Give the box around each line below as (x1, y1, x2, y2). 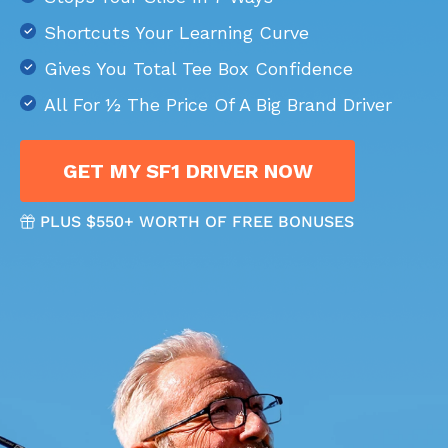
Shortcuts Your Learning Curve (44, 22, 309, 43)
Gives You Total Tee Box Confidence (44, 58, 353, 79)
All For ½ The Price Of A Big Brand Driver (44, 94, 392, 115)
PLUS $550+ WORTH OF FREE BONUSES (40, 212, 354, 231)
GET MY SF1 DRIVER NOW (62, 159, 313, 183)
